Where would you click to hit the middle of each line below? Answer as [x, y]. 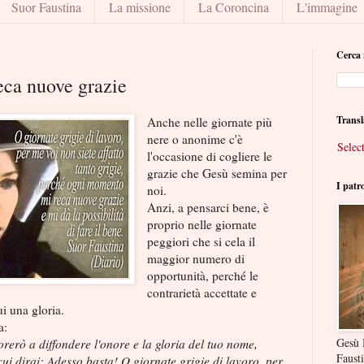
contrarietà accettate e [202, 293]
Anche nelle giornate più [210, 122]
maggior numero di [196, 259]
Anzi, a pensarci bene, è [208, 208]
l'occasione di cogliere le [210, 156]
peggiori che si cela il [201, 242]
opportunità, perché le [203, 276]
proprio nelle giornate [202, 225]
